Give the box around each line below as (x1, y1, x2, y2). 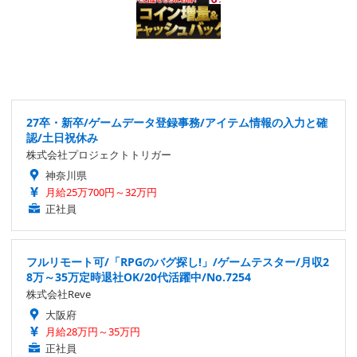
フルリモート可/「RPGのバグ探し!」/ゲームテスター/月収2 (26, 254, 329, 270)
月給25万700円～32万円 (45, 185, 157, 200)
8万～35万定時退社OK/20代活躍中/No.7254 (26, 269, 251, 285)
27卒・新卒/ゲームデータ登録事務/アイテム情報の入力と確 (26, 115, 328, 131)
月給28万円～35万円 (45, 324, 140, 339)
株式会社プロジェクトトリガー (26, 147, 171, 163)
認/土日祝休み (26, 130, 98, 146)
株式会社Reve (26, 287, 91, 302)
